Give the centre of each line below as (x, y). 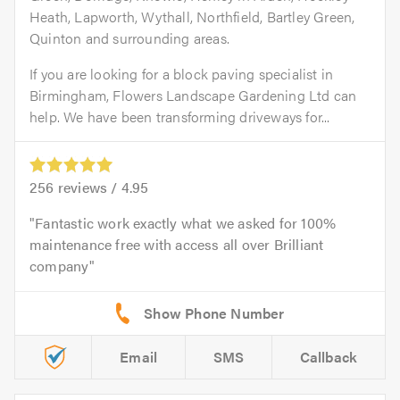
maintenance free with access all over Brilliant (177, 244)
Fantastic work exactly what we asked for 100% (186, 222)
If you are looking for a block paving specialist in (182, 74)
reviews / (87, 187)
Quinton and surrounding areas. (129, 38)
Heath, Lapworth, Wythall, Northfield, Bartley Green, (192, 17)
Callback (329, 356)
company (60, 265)
